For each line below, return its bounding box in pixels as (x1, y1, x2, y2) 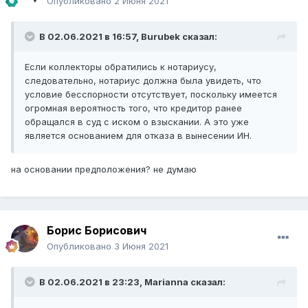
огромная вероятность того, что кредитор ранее (25, 102, 242, 114)
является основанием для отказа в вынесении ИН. (25, 130, 252, 142)
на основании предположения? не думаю (11, 164, 197, 175)
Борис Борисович (47, 223, 146, 238)
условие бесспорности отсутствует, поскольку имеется (25, 89, 277, 100)
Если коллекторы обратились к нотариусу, (25, 61, 217, 73)
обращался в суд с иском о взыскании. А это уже (25, 116, 249, 128)
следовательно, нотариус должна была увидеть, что (25, 75, 261, 87)
